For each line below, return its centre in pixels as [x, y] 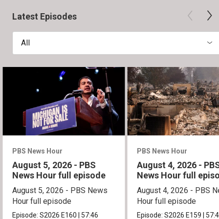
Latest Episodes [44, 16]
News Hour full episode [59, 175]
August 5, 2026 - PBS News [60, 191]
